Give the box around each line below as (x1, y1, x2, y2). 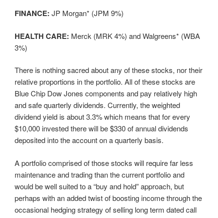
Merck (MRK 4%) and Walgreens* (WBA (69, 30, 200, 41)
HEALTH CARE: (15, 30, 69, 41)
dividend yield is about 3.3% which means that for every (15, 111, 190, 122)
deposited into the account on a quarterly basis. (15, 135, 163, 145)
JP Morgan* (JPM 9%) (50, 8, 124, 18)
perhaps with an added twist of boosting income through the (15, 192, 202, 203)
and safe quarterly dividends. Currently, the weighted (15, 100, 180, 110)
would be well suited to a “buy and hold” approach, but (15, 181, 184, 191)
